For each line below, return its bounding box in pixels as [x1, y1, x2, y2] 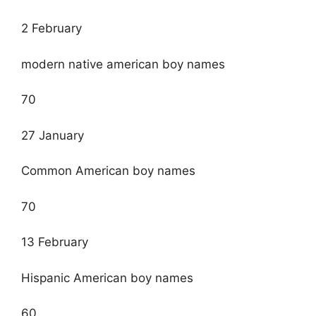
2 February [21, 21, 82, 36]
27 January [21, 128, 84, 142]
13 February [21, 235, 88, 250]
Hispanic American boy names [21, 270, 193, 285]
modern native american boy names [21, 56, 225, 71]
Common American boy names [21, 164, 195, 178]
